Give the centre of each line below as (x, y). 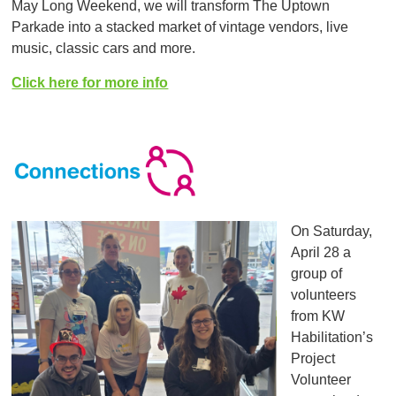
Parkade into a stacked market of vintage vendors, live (180, 27)
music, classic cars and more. (104, 49)
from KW (318, 316)
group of (317, 274)
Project (313, 359)
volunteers (324, 295)
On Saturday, (332, 232)
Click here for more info (90, 82)
